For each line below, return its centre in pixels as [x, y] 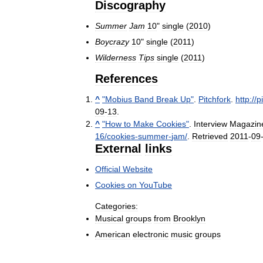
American [113, 235]
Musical [109, 219]
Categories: [117, 206]
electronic [151, 235]
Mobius [119, 100]
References [127, 79]
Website [138, 169]
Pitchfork [215, 100]
